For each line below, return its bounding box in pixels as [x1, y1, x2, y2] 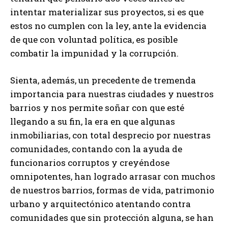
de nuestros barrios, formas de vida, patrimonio [10, 184, 214, 196]
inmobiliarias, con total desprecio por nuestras [10, 129, 211, 141]
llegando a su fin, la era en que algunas [10, 115, 175, 127]
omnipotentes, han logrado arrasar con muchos [10, 170, 215, 182]
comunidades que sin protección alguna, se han [10, 211, 214, 223]
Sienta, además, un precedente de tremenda [10, 74, 196, 86]
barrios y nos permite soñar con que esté [10, 101, 184, 113]
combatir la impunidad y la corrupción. [10, 47, 179, 59]
